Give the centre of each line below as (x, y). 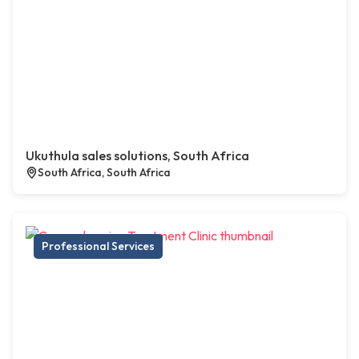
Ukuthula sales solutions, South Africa (137, 156)
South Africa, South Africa (104, 173)
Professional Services (98, 246)
